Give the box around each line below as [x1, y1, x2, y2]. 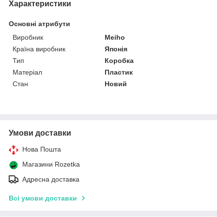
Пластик [105, 68, 133, 76]
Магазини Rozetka [22, 160, 80, 168]
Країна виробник [13, 45, 65, 53]
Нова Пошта [22, 145, 61, 153]
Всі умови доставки [9, 194, 77, 202]
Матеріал [13, 68, 42, 76]
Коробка [105, 56, 134, 64]
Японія [105, 45, 128, 53]
